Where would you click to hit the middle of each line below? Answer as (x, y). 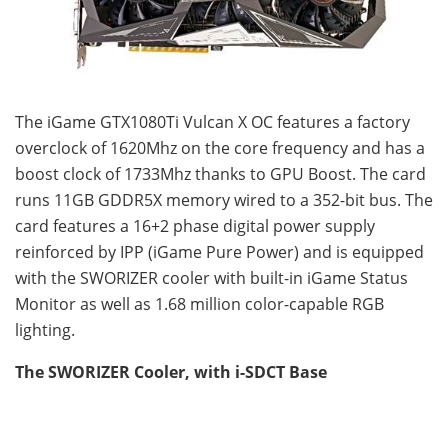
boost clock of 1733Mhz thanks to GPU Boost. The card (220, 174)
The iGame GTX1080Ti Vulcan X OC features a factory (212, 122)
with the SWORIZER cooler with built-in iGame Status (211, 278)
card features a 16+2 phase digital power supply (195, 226)
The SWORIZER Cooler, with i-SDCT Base (171, 372)
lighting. (45, 330)
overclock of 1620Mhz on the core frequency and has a (220, 148)
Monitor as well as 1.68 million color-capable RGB (199, 304)
